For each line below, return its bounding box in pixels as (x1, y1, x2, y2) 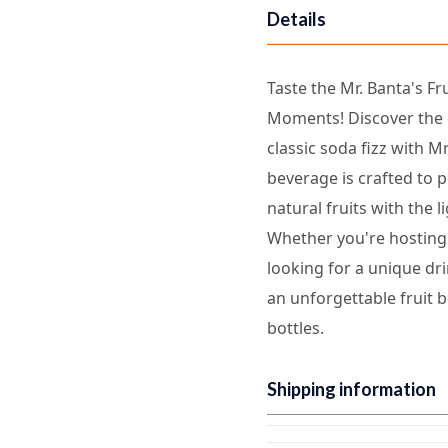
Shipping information (267, 377, 437, 400)
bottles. (267, 316, 325, 339)
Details (267, 7, 327, 30)
